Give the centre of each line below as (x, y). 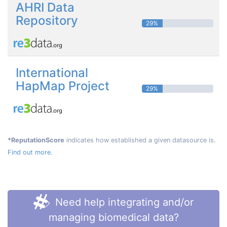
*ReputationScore (36, 140)
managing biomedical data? (113, 217)
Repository (47, 20)
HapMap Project (63, 86)
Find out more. (30, 152)
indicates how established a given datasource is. (140, 140)
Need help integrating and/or (123, 202)
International (52, 72)
